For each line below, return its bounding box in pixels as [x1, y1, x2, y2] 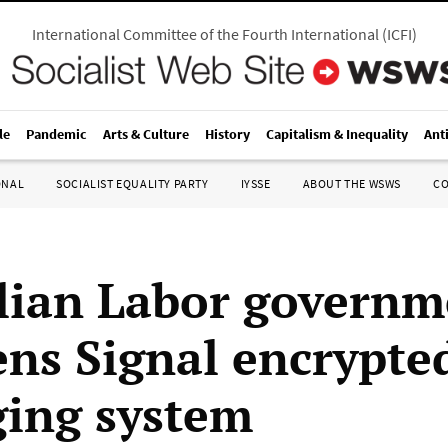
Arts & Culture [103, 125, 189, 143]
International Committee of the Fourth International [31, 24, 379, 44]
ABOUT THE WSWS [302, 176, 401, 191]
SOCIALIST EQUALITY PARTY [56, 176, 209, 191]
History [205, 125, 250, 143]
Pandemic [26, 125, 87, 143]
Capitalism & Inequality [266, 125, 408, 143]
